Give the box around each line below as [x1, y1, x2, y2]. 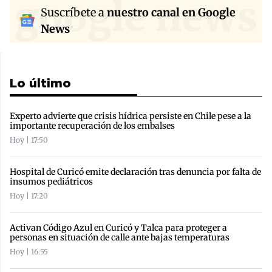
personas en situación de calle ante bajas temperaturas [10, 231, 229, 243]
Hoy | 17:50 [10, 135, 48, 144]
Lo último [10, 78, 71, 89]
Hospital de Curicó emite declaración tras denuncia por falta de [10, 166, 261, 177]
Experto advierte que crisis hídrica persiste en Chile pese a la [10, 110, 251, 121]
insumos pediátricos [10, 175, 93, 187]
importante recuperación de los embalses [10, 120, 175, 131]
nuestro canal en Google [107, 5, 236, 19]
